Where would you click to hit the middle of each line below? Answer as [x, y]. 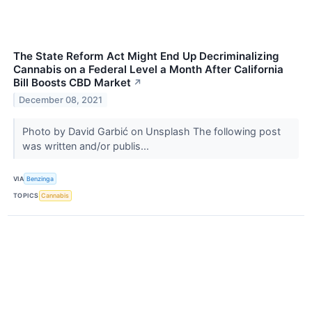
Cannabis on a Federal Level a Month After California [148, 70]
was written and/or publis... [87, 146]
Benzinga [40, 179]
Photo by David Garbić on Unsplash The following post [151, 132]
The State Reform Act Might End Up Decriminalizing [146, 56]
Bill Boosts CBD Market [72, 83]
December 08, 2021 [61, 100]
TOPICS [26, 196]
